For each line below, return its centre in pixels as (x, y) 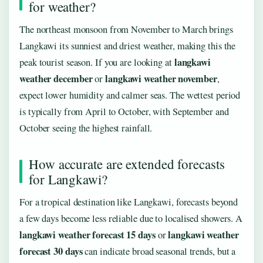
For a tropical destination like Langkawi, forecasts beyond (129, 202)
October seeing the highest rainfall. (86, 128)
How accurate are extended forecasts (127, 163)
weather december (56, 78)
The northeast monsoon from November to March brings (126, 29)
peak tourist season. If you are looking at (97, 62)
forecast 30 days (51, 251)
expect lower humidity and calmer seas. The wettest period (130, 95)
